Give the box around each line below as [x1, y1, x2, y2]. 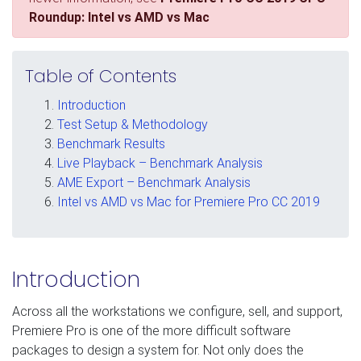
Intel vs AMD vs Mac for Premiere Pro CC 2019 [57, 193, 320, 210]
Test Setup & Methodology [57, 116, 208, 132]
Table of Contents [25, 63, 176, 89]
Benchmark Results [57, 135, 165, 151]
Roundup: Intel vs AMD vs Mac [29, 9, 210, 25]
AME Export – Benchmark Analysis [57, 174, 251, 190]
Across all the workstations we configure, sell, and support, [12, 303, 342, 319]
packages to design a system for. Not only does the [12, 342, 304, 358]
